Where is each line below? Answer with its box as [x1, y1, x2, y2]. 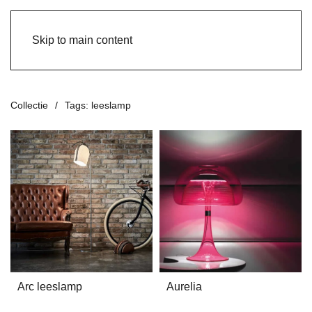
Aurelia [166, 281, 202, 292]
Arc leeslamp [17, 281, 82, 292]
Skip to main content [32, 34, 132, 46]
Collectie [10, 100, 48, 111]
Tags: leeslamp [65, 100, 131, 111]
